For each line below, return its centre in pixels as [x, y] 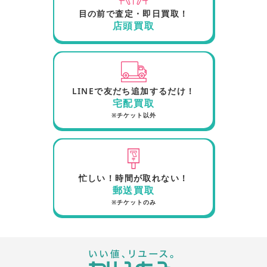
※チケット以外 [133, 115]
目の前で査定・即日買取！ [133, 14]
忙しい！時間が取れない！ [133, 178]
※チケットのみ [133, 202]
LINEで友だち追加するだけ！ [133, 91]
